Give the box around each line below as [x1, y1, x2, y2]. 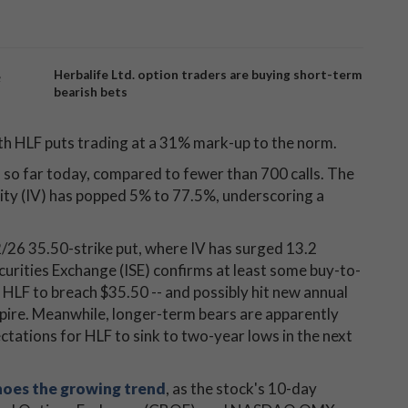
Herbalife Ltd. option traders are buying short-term [54, 67, 362, 82]
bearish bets [54, 85, 127, 99]
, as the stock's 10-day [166, 379, 317, 398]
